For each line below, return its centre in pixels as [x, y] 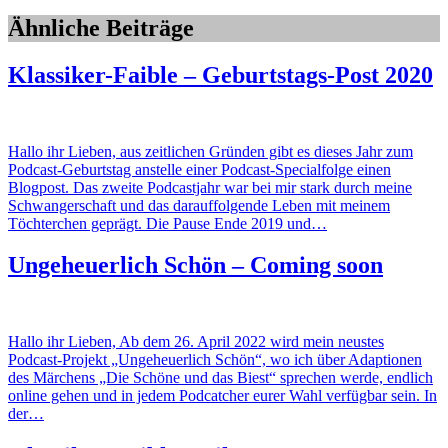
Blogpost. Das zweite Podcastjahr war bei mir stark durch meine [210, 187]
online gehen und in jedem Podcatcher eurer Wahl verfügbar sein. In [222, 396]
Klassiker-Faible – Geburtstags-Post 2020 [220, 74]
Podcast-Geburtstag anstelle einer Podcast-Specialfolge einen [199, 169]
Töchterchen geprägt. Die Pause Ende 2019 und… [167, 223]
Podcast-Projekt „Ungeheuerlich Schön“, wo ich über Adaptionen [215, 360]
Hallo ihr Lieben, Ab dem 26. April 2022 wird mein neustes [196, 342]
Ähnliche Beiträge [101, 27]
